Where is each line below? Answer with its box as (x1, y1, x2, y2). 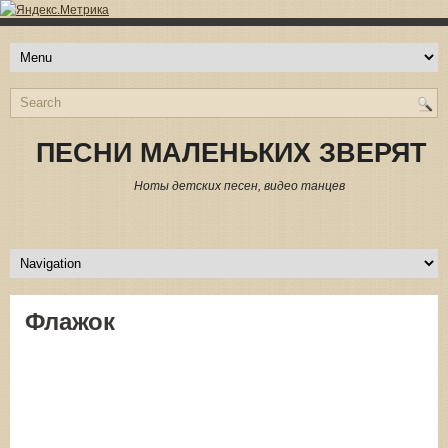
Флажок (25, 307, 115, 335)
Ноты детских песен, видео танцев (133, 179, 345, 194)
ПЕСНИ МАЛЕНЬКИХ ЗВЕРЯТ (36, 138, 427, 169)
